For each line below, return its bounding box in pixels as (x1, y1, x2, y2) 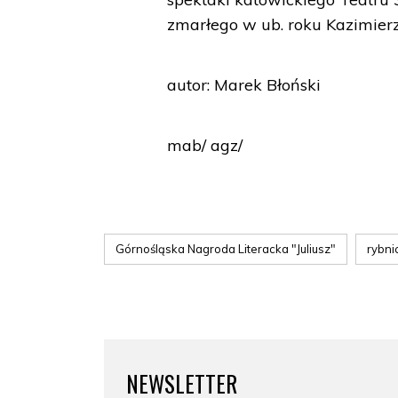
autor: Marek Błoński (167, 75, 322, 95)
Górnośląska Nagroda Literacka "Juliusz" (115, 242, 336, 256)
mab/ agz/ (167, 135, 243, 155)
